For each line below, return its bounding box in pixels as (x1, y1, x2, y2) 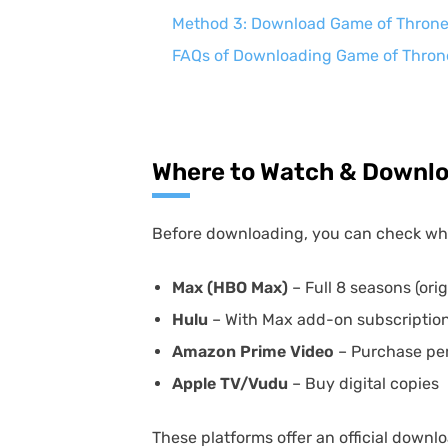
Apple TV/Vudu (172, 374, 288, 393)
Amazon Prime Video (172, 342, 334, 361)
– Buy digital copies (288, 374, 439, 393)
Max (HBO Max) (172, 278, 288, 297)
